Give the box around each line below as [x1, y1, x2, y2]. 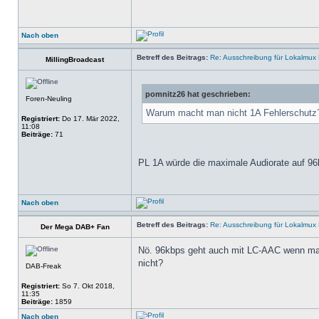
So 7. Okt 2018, [60, 282, 115, 290]
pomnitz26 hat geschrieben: [145, 90, 251, 98]
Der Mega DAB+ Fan [40, 223, 110, 231]
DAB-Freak [26, 262, 61, 270]
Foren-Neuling [26, 95, 72, 103]
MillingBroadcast [46, 56, 104, 63]
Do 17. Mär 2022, [60, 115, 120, 122]
